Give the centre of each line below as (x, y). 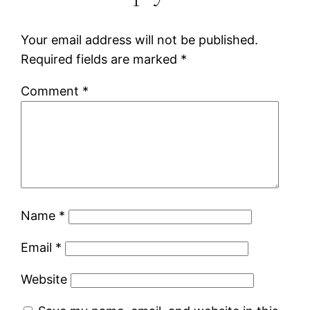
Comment (52, 91)
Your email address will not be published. (140, 39)
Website (44, 279)
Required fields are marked (101, 59)
